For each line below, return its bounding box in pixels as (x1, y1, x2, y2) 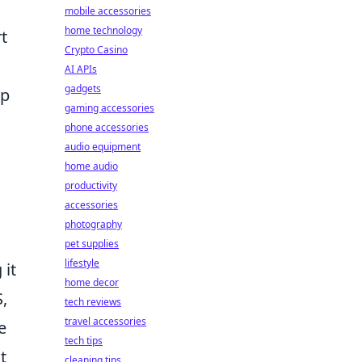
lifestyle (65, 256, 99, 270)
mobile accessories (65, 4, 151, 18)
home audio (65, 159, 118, 173)
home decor (65, 276, 119, 289)
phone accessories (65, 120, 149, 134)
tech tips (65, 334, 103, 347)
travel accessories (65, 314, 146, 328)
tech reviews (65, 295, 121, 309)
